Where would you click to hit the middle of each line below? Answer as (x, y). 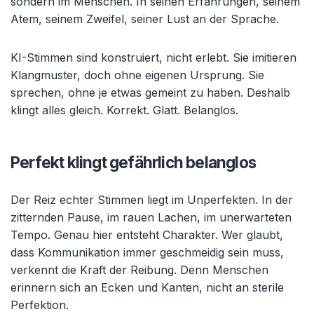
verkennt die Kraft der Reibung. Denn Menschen (139, 270)
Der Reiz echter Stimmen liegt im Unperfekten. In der (152, 200)
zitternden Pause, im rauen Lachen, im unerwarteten (151, 217)
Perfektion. (40, 305)
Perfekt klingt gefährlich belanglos (133, 162)
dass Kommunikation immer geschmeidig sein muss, (147, 252)
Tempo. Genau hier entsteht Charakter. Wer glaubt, (147, 235)
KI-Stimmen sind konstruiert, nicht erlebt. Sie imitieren (153, 57)
